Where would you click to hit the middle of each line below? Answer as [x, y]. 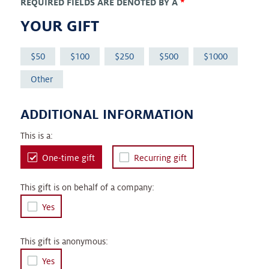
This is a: [36, 136]
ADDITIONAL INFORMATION [107, 114]
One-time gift [68, 158]
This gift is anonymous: [64, 242]
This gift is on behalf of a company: [87, 188]
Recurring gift [160, 158]
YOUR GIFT [59, 26]
